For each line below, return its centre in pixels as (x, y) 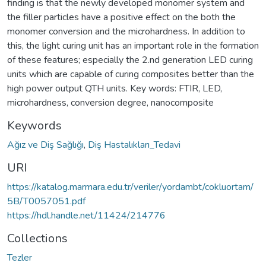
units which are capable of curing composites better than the (131, 74)
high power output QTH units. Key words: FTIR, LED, (115, 88)
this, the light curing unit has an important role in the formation (133, 45)
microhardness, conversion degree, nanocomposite (110, 102)
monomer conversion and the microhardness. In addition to (126, 31)
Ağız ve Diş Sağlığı (45, 145)
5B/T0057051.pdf (46, 201)
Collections (37, 238)
